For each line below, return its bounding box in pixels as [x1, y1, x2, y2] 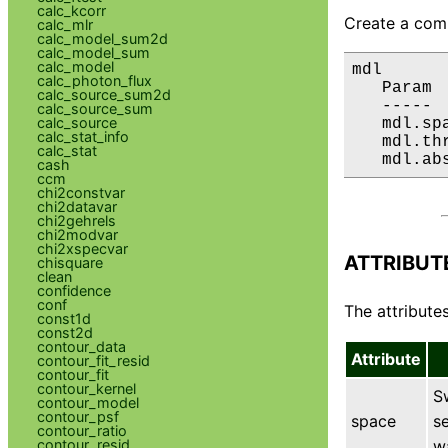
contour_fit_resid [36, 351, 150, 369]
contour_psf [36, 407, 119, 425]
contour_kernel [36, 379, 136, 397]
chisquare [36, 253, 103, 271]
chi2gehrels [36, 211, 116, 229]
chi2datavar [36, 197, 117, 215]
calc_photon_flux [36, 71, 152, 89]
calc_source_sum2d [36, 85, 171, 103]
